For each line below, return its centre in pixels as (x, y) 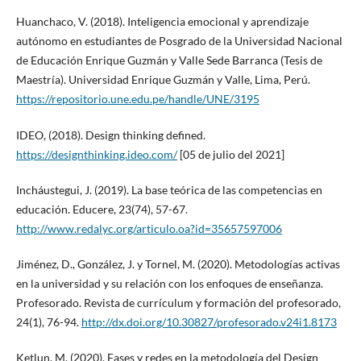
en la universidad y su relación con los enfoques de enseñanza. (169, 283)
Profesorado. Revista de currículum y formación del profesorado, (178, 302)
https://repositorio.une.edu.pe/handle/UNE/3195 (137, 99)
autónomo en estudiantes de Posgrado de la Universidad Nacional (179, 41)
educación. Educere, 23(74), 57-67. (102, 209)
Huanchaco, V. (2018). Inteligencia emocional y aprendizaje (162, 22)
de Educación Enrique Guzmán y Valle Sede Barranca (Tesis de (169, 60)
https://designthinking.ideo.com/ (96, 154)
